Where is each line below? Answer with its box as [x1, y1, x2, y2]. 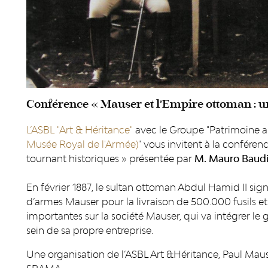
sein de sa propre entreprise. [26, 224, 153, 236]
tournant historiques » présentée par [26, 153, 194, 165]
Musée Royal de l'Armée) [26, 138, 138, 150]
